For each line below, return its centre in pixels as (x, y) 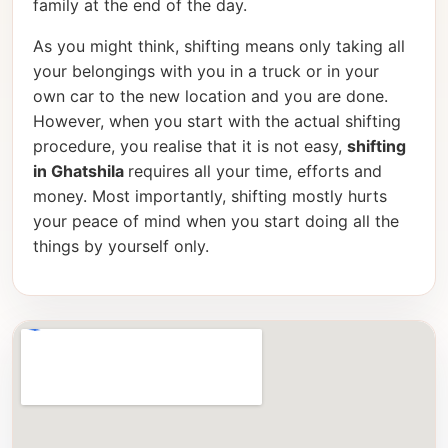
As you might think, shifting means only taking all (219, 46)
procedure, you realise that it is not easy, (190, 146)
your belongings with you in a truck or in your (206, 71)
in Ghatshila (80, 171)
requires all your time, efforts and (255, 171)
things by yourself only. (121, 246)
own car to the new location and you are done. (210, 96)
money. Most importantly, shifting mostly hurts (210, 196)
